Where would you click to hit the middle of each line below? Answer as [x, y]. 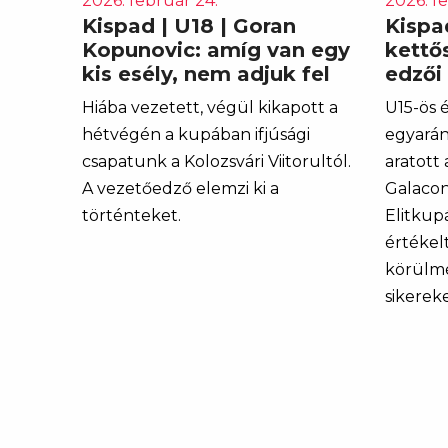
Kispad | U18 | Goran [189, 25]
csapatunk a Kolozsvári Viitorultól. [216, 161]
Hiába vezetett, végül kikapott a [210, 107]
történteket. [131, 215]
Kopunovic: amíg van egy [216, 49]
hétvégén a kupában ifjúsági [196, 134]
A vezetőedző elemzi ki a [180, 188]
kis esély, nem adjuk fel [209, 73]
